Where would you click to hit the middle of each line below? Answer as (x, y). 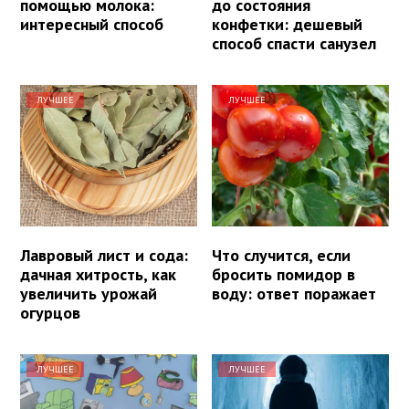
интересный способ (92, 24)
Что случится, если (282, 255)
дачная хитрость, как (98, 274)
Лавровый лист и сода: (104, 255)
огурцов (50, 312)
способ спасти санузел (294, 43)
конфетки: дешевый (288, 24)
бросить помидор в (284, 274)
